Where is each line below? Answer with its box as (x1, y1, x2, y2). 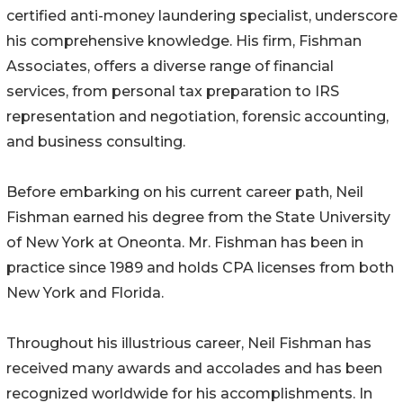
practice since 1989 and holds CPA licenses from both (6, 259, 394, 277)
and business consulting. (6, 133, 185, 151)
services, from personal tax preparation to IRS (6, 83, 339, 101)
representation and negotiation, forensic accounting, (6, 108, 389, 126)
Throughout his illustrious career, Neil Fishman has (6, 335, 372, 353)
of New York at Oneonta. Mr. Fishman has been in (6, 234, 363, 252)
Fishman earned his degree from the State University (6, 209, 390, 227)
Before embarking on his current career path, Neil (6, 184, 363, 201)
